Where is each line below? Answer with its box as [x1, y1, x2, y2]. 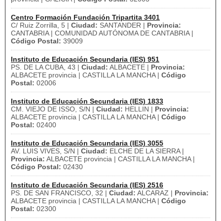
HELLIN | [123, 105, 155, 113]
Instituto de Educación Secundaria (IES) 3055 [11, 139, 163, 147]
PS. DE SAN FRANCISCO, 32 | [11, 189, 109, 197]
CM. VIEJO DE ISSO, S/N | [11, 105, 96, 113]
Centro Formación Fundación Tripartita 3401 [11, 13, 160, 21]
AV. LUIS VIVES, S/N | [11, 147, 81, 155]
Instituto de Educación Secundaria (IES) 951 [11, 55, 159, 63]
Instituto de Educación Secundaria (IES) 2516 [11, 181, 163, 189]
